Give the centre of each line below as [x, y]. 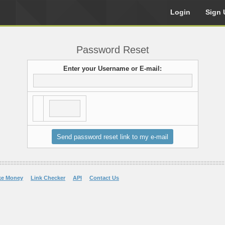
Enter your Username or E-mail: [113, 69]
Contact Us [104, 178]
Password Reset [113, 50]
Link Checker [48, 178]
